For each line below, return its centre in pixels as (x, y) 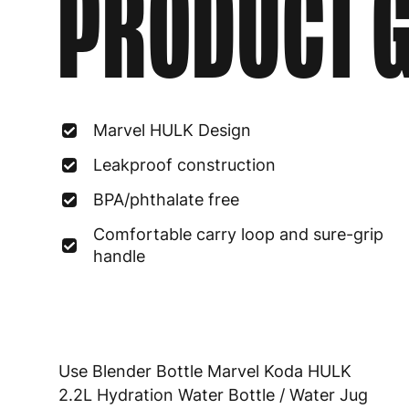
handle (119, 256)
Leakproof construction (184, 165)
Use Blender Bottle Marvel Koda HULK (205, 372)
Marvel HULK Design (172, 130)
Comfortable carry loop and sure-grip (238, 234)
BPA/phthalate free (166, 199)
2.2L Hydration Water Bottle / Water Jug (213, 395)
